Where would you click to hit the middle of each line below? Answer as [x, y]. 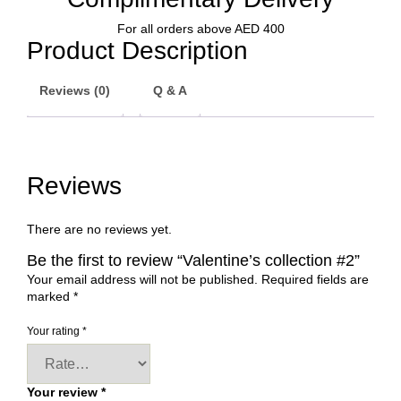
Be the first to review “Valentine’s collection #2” [193, 261]
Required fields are [315, 280]
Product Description [137, 51]
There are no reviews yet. [99, 230]
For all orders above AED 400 [200, 29]
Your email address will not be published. [142, 280]
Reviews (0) [75, 91]
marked [50, 297]
